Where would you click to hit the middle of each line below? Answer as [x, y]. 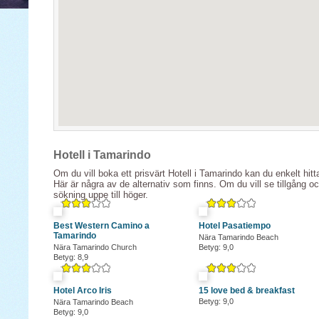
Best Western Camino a [101, 226]
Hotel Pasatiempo [235, 226]
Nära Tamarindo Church [95, 247]
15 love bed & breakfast [247, 291]
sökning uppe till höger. [101, 195]
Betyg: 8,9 [71, 257]
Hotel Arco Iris [83, 291]
